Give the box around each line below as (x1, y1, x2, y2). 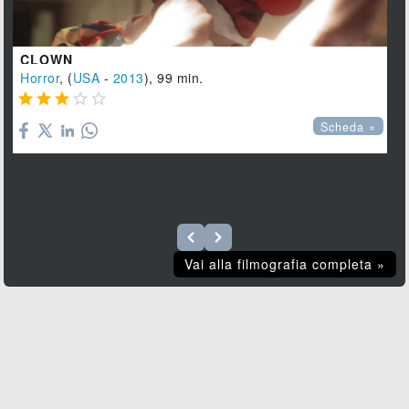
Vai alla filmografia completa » (184, 255, 385, 274)
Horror (20, 68, 60, 88)
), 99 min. (143, 68, 204, 88)
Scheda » (320, 119, 377, 136)
